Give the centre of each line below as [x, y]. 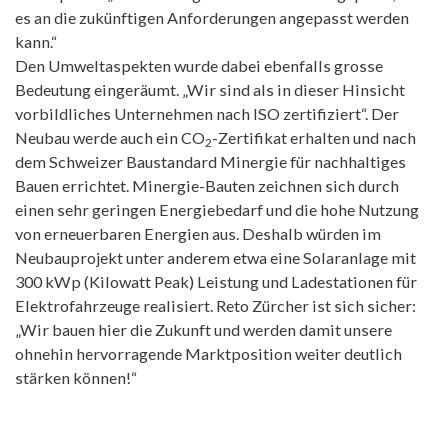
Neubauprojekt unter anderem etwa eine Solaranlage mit [215, 258]
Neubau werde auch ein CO [110, 138]
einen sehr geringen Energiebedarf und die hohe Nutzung [217, 210]
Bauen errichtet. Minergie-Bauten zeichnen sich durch [207, 186]
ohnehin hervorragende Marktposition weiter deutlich [208, 354]
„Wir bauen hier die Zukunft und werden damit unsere [203, 330]
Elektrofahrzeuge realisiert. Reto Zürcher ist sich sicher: [215, 306]
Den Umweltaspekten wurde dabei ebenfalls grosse [199, 66]
